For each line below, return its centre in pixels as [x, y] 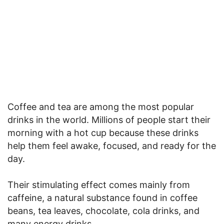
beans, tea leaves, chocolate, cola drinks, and [103, 210]
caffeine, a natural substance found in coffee [102, 197]
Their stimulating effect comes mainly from [99, 184]
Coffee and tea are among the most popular [101, 106]
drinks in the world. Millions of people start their [109, 119]
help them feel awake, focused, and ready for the [112, 145]
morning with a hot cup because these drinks [103, 132]
